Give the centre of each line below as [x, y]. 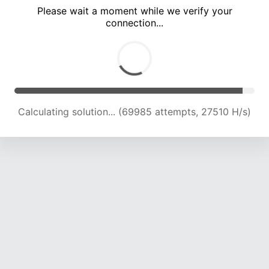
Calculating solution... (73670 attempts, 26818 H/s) [134, 112]
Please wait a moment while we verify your [134, 11]
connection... [134, 23]
